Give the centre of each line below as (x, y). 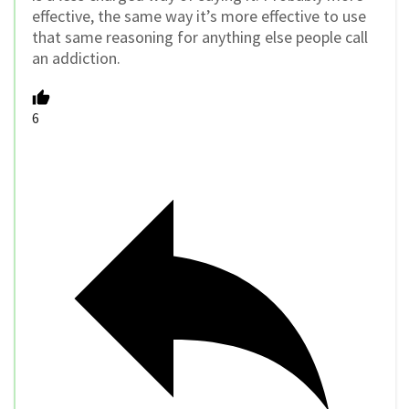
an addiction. (76, 58)
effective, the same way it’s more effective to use (199, 16)
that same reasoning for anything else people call (200, 37)
